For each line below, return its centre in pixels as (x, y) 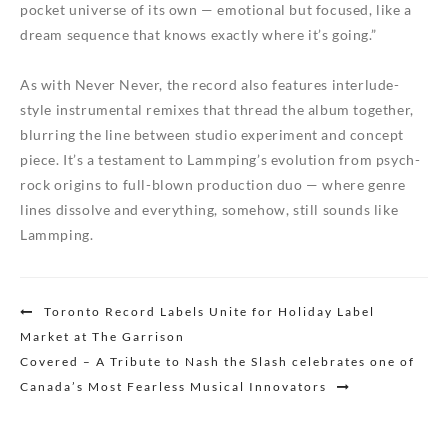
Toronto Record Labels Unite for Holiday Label (209, 311)
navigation (66, 328)
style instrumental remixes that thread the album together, (217, 109)
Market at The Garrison (102, 336)
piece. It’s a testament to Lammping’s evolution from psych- (220, 159)
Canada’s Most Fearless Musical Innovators (173, 386)
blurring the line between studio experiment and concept (212, 134)
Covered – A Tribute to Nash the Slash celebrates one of (217, 361)
